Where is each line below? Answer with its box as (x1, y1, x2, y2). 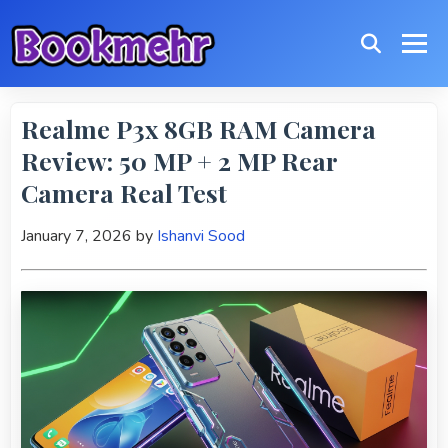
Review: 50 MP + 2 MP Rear (21, 144, 337, 178)
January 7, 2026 (21, 225, 132, 248)
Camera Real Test (21, 176, 227, 210)
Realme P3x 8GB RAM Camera (21, 112, 376, 146)
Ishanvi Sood (157, 225, 245, 248)
